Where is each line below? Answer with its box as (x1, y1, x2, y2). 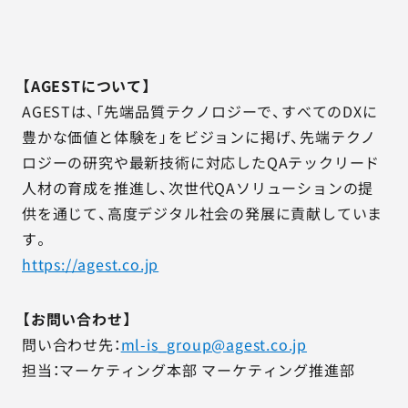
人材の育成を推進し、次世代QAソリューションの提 (22, 177, 374, 199)
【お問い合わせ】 (22, 308, 132, 330)
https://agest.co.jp (22, 253, 159, 275)
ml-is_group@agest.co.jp (120, 333, 308, 355)
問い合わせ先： (22, 333, 121, 355)
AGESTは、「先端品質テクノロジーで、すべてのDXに (22, 100, 378, 122)
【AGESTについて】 (22, 75, 151, 97)
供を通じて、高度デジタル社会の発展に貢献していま (22, 202, 383, 224)
